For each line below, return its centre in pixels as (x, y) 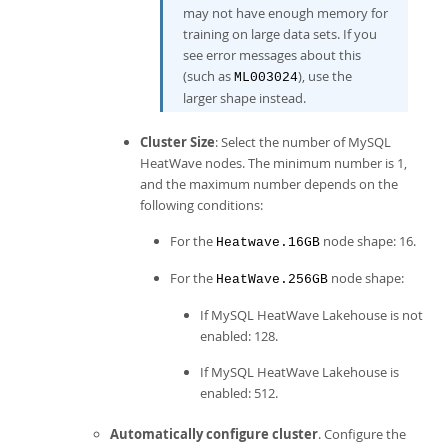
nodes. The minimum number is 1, (304, 163)
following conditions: (201, 205)
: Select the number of (281, 142)
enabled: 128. (239, 336)
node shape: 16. (368, 241)
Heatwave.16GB (268, 242)
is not (405, 315)
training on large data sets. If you (280, 34)
